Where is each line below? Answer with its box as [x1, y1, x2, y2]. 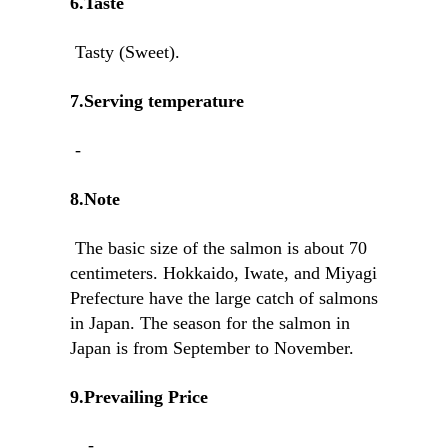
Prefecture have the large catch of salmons [70, 287, 378, 308]
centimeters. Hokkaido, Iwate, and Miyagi [70, 262, 377, 283]
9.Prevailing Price [70, 386, 208, 407]
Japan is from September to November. [70, 337, 354, 358]
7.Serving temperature [70, 90, 244, 111]
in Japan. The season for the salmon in [70, 312, 350, 333]
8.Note [70, 188, 120, 209]
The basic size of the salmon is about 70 [75, 237, 367, 258]
